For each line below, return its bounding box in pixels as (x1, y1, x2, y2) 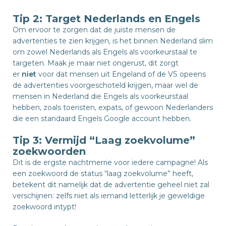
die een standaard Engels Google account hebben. (13, 114, 191, 124)
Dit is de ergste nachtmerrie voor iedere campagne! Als (13, 158, 208, 167)
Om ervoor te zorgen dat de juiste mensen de (13, 25, 176, 35)
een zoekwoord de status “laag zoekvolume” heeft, (13, 169, 193, 179)
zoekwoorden (13, 145, 86, 158)
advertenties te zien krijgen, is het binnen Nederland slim (13, 36, 213, 46)
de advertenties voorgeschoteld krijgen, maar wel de (13, 81, 198, 90)
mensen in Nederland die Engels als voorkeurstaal (13, 92, 188, 101)
